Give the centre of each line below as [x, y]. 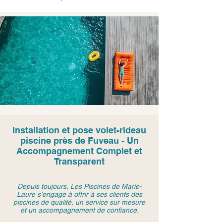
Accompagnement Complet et [79, 151]
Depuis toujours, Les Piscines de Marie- [79, 186]
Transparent [79, 161]
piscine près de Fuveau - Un [79, 140]
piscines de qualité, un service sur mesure [79, 202]
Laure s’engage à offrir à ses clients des [79, 194]
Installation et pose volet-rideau [79, 130]
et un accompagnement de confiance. [79, 210]
